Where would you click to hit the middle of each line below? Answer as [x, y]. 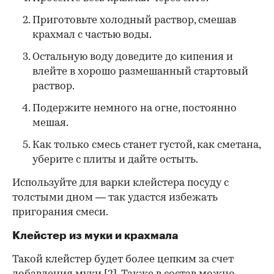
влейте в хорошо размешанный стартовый [140, 72]
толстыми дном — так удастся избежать [115, 198]
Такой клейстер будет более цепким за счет [123, 259]
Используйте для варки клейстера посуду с [120, 183]
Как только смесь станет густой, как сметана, [146, 145]
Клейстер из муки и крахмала [95, 235]
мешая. [50, 123]
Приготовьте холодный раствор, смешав [134, 20]
